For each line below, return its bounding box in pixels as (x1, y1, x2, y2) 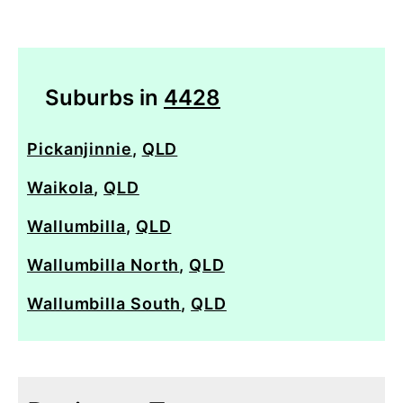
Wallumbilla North (27, 255, 180, 274)
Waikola (27, 177, 94, 197)
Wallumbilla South (27, 293, 182, 313)
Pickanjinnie (27, 139, 132, 158)
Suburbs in (45, 84, 164, 111)
